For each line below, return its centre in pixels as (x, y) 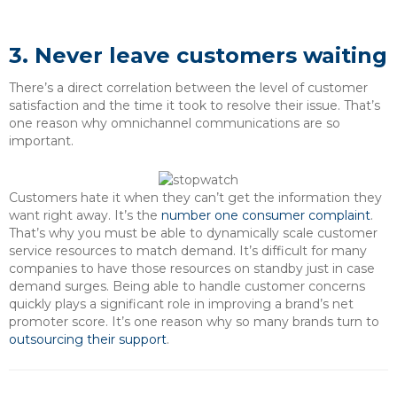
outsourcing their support (88, 339)
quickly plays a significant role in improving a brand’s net (181, 304)
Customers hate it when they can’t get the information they (195, 197)
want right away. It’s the (85, 215)
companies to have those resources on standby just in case (192, 268)
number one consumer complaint (266, 215)
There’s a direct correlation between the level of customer (188, 87)
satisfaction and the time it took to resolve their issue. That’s (195, 105)
